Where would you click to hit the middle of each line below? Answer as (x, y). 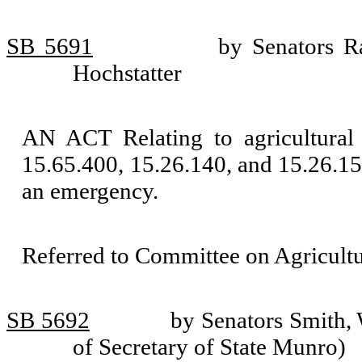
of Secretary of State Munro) (209, 347)
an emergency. (90, 191)
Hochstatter (127, 73)
